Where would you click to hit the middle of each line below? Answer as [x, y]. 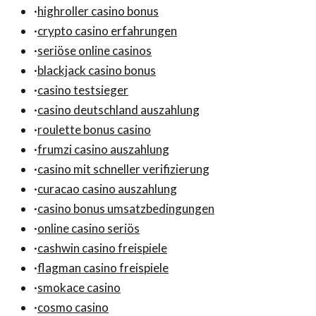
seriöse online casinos [95, 51]
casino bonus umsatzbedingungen [126, 209]
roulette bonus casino [94, 130]
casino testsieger [83, 90]
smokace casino [79, 288]
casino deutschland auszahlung [119, 110]
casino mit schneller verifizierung [123, 169]
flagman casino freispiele [103, 268]
